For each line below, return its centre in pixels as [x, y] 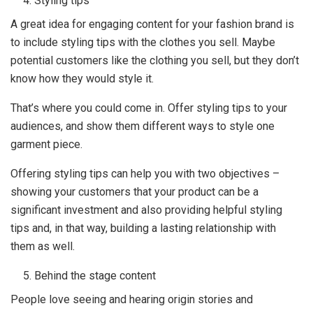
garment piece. [46, 144]
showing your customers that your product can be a [134, 192]
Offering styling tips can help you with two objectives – [145, 174]
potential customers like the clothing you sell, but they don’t [155, 60]
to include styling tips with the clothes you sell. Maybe [143, 42]
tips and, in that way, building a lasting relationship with [143, 228]
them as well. [43, 246]
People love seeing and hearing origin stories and [132, 299]
